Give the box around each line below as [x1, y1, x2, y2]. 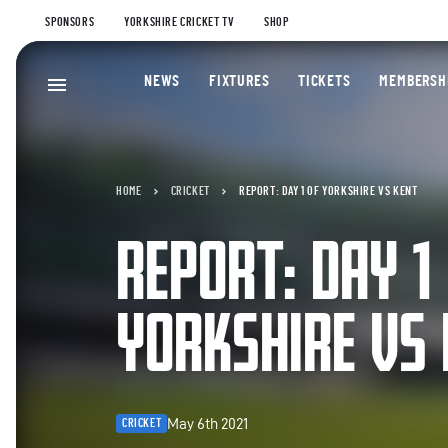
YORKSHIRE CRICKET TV [124, 16, 235, 28]
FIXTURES [208, 73, 270, 89]
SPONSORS [45, 16, 95, 28]
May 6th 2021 [167, 414, 249, 432]
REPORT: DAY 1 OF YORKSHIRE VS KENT [239, 185, 418, 197]
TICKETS [298, 73, 351, 89]
